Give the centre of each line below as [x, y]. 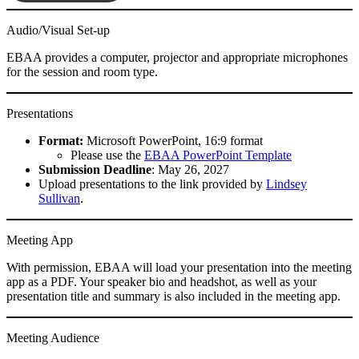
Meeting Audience [53, 337]
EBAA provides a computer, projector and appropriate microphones [177, 57]
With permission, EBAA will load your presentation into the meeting [179, 267]
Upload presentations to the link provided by [152, 184]
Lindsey [286, 184]
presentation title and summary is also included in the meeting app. [173, 296]
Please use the [107, 155]
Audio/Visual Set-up [58, 30]
